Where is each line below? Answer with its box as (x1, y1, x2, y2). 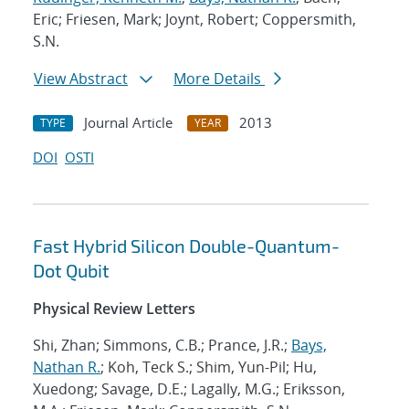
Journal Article (84, 113, 173, 132)
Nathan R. (33, 357, 100, 378)
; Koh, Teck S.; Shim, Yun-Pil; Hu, (100, 357, 317, 378)
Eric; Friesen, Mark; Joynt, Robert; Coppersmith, (33, 9, 356, 30)
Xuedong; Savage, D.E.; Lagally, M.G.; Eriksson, (33, 379, 345, 400)
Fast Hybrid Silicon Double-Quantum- (33, 235, 340, 257)
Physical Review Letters (33, 299, 195, 320)
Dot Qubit (33, 259, 110, 282)
